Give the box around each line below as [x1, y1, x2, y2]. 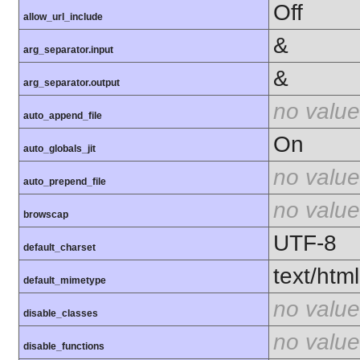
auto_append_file [23, 110, 102, 122]
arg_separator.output [23, 77, 120, 89]
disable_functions [23, 341, 104, 353]
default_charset [23, 242, 96, 254]
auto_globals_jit [23, 143, 96, 155]
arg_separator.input [23, 44, 113, 56]
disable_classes [23, 308, 98, 320]
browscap [23, 209, 68, 221]
